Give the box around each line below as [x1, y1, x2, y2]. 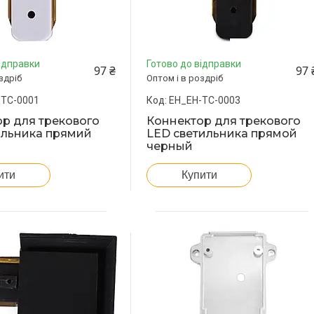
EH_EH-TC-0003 [169, 94, 241, 106]
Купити [181, 168, 217, 181]
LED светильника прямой [146, 126, 298, 140]
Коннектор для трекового [146, 114, 301, 128]
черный [146, 139, 193, 153]
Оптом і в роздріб [146, 72, 224, 83]
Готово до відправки [146, 57, 242, 69]
